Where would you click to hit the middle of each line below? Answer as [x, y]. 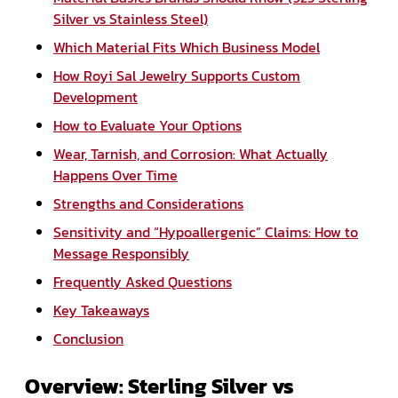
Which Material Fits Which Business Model [187, 47]
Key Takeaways [101, 310]
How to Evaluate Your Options [147, 125]
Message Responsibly [121, 253]
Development [96, 96]
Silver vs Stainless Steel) [131, 18]
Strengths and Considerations [148, 203]
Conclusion [88, 338]
